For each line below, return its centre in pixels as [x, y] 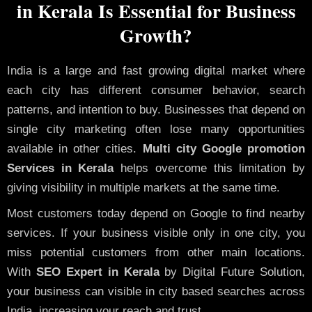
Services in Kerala [61, 169]
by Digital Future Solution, [232, 272]
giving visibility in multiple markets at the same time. [143, 188]
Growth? [156, 36]
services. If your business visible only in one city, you [156, 233]
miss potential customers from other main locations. [156, 252]
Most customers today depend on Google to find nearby [156, 213]
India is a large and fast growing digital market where [156, 71]
